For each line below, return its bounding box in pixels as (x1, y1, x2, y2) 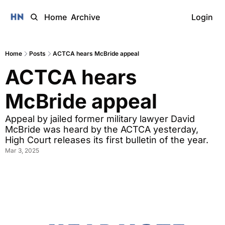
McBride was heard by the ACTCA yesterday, (5, 124, 198, 135)
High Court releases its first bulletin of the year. (5, 135, 211, 145)
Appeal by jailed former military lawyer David (5, 114, 195, 124)
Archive (71, 12, 100, 22)
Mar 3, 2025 (5, 147, 39, 154)
